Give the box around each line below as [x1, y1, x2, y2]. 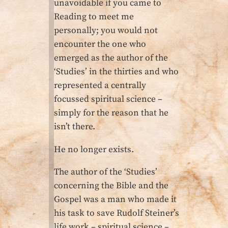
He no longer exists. [54, 144, 134, 155]
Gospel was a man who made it [54, 193, 177, 205]
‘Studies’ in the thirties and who [54, 66, 179, 78]
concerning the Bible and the [54, 180, 168, 191]
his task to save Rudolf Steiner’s [54, 207, 179, 219]
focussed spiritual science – [54, 94, 162, 105]
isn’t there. [54, 121, 95, 133]
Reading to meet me [54, 11, 134, 23]
